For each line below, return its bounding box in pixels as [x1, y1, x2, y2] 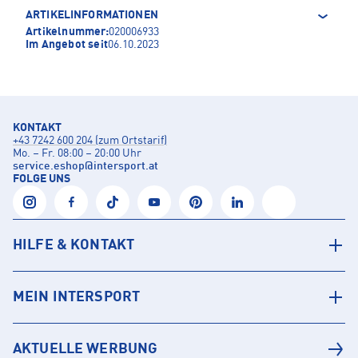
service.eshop [13, 161, 85, 173]
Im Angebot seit [26, 39, 108, 51]
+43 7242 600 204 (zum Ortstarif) [13, 135, 167, 147]
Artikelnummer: [26, 26, 109, 38]
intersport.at [93, 161, 158, 173]
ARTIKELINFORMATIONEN [26, 10, 158, 22]
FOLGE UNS [13, 173, 70, 185]
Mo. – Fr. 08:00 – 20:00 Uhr [13, 148, 141, 160]
